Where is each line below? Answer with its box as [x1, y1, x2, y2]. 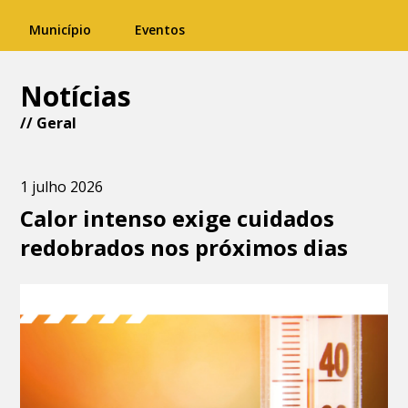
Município [29, 21, 91, 38]
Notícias [20, 77, 132, 115]
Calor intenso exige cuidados [20, 203, 335, 233]
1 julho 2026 [20, 177, 104, 197]
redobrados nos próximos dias [20, 232, 349, 262]
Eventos [135, 21, 185, 38]
